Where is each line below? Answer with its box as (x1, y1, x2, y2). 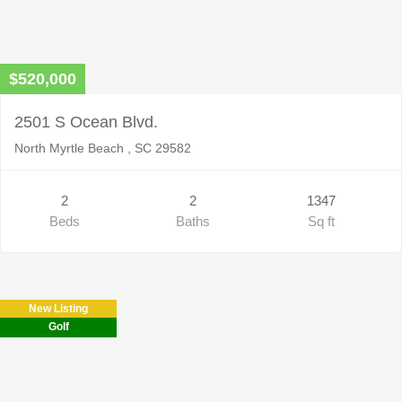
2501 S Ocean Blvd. (14, 112, 158, 131)
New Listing (29, 301, 88, 315)
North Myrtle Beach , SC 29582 (14, 140, 191, 155)
